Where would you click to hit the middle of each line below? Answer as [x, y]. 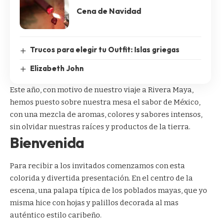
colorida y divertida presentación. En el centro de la [101, 178]
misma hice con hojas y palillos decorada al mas [94, 203]
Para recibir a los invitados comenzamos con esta [97, 166]
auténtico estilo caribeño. [56, 215]
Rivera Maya [170, 90]
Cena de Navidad [109, 11]
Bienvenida [47, 142]
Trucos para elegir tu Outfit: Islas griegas [105, 50]
